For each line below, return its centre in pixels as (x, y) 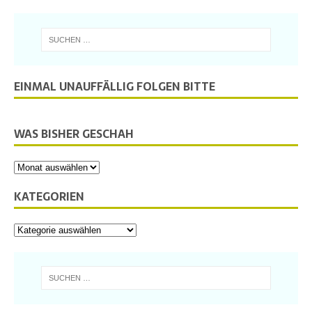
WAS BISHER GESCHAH (74, 134)
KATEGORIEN (49, 197)
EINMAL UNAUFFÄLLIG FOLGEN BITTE (115, 87)
